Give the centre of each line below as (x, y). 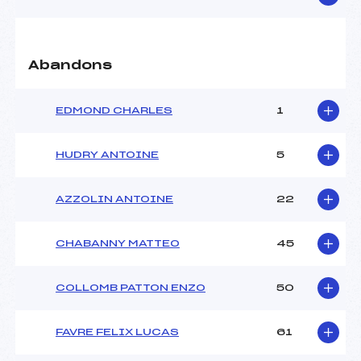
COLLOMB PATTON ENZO (131, 288)
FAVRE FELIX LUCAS (117, 332)
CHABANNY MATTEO (118, 244)
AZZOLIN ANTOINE (114, 199)
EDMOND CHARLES (114, 111)
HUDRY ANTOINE (107, 155)
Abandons (70, 66)
